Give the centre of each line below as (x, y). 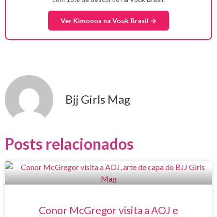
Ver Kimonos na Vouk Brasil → (108, 21)
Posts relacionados (69, 144)
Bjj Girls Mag (98, 99)
